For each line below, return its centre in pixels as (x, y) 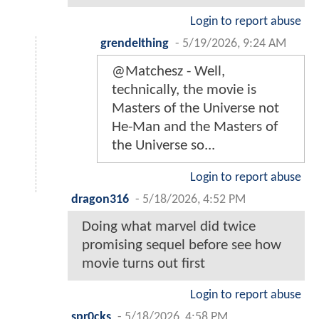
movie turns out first (143, 263)
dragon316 (100, 199)
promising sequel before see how (182, 245)
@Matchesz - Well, (168, 71)
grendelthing (135, 43)
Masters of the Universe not (195, 108)
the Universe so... (163, 145)
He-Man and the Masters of (195, 127)
